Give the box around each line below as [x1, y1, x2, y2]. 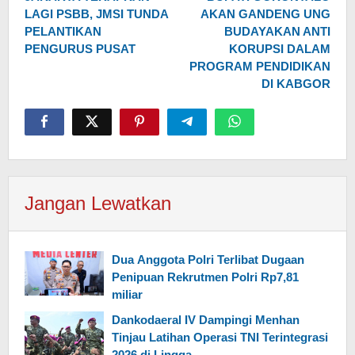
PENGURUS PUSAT [25, 42, 136, 55]
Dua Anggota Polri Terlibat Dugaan [112, 253, 304, 266]
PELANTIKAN [25, 25, 101, 38]
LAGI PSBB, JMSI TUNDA [25, 7, 168, 21]
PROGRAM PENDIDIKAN [189, 59, 330, 73]
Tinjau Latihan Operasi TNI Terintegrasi [112, 330, 328, 344]
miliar [112, 288, 143, 301]
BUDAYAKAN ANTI [224, 25, 330, 38]
